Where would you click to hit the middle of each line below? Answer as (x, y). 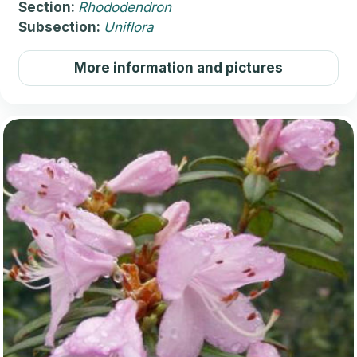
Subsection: (61, 27)
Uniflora (129, 27)
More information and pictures (178, 68)
